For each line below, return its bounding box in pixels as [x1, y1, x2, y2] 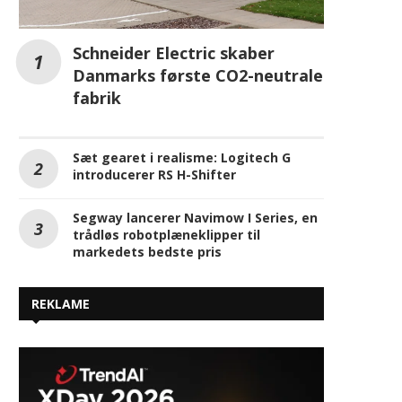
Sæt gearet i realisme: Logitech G [73, 148, 291, 166]
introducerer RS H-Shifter [73, 165, 236, 183]
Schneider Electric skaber [73, 41, 275, 64]
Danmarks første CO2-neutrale [73, 64, 323, 86]
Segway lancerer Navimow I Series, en [73, 208, 318, 226]
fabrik [73, 86, 121, 109]
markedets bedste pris [73, 242, 222, 260]
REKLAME [31, 294, 90, 312]
